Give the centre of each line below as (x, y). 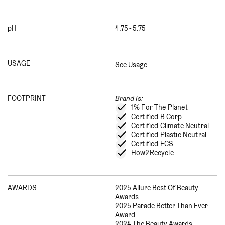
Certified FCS (152, 143)
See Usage (131, 65)
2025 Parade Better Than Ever (161, 206)
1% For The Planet (159, 107)
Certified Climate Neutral (170, 125)
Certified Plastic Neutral (169, 134)
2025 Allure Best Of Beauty (157, 188)
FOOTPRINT (27, 98)
